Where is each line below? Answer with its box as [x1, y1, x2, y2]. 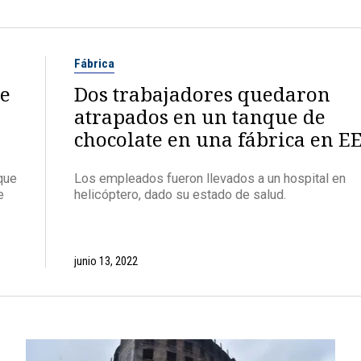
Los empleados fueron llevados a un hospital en [74, 171, 346, 187]
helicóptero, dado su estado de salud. [74, 187, 286, 203]
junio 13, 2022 [74, 255, 138, 268]
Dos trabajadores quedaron [74, 80, 330, 107]
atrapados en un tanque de [74, 102, 326, 130]
